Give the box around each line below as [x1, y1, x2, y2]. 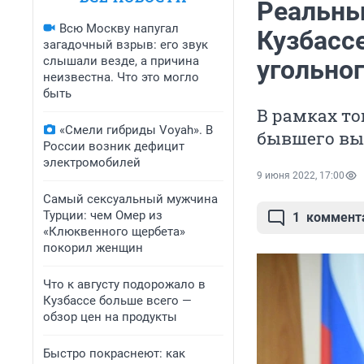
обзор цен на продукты [43, 310, 177, 324]
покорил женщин [43, 240, 143, 255]
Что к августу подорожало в [43, 277, 206, 292]
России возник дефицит [43, 139, 184, 154]
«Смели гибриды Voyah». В [59, 123, 213, 137]
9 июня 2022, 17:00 [257, 170, 344, 182]
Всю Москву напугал [59, 21, 179, 36]
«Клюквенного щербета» [43, 224, 185, 239]
